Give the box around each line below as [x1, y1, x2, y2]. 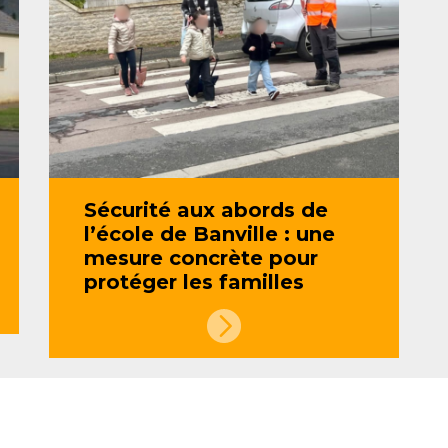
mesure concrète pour [84, 246, 318, 270]
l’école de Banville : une [84, 222, 335, 246]
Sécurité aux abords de [84, 198, 328, 222]
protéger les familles [84, 270, 304, 294]
